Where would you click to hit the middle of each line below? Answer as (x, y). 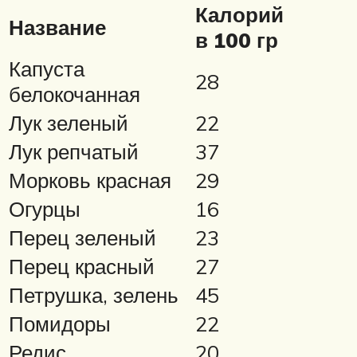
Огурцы (45, 208)
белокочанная (75, 94)
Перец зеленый (82, 237)
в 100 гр (237, 39)
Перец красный (82, 266)
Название (57, 27)
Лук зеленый (69, 122)
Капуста (47, 68)
